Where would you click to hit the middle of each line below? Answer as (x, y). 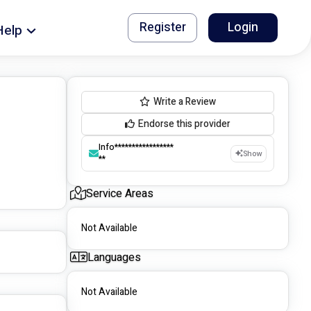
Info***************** (136, 148)
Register (162, 27)
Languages (114, 258)
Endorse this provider (184, 124)
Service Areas (119, 194)
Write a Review (185, 102)
